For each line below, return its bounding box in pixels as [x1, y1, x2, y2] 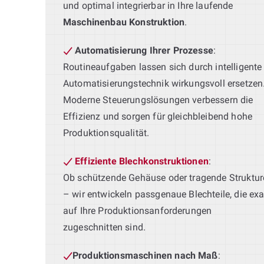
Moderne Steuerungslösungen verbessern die [63, 94, 253, 105]
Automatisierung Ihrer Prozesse [75, 44, 213, 56]
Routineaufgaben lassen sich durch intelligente [63, 61, 262, 72]
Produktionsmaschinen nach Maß [72, 249, 218, 261]
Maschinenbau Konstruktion [63, 16, 184, 28]
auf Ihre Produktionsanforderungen [63, 204, 212, 216]
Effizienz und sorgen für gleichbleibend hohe [63, 110, 253, 122]
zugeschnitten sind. [63, 221, 146, 233]
